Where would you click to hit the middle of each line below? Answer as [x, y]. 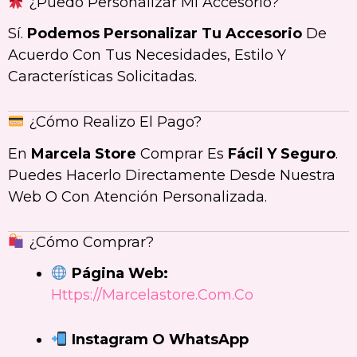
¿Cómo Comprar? [89, 242]
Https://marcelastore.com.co [152, 295]
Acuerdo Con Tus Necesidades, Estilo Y [147, 55]
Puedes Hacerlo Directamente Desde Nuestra [172, 175]
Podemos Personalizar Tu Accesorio [165, 34]
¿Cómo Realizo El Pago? [113, 122]
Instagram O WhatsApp [160, 340]
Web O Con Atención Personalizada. [137, 196]
